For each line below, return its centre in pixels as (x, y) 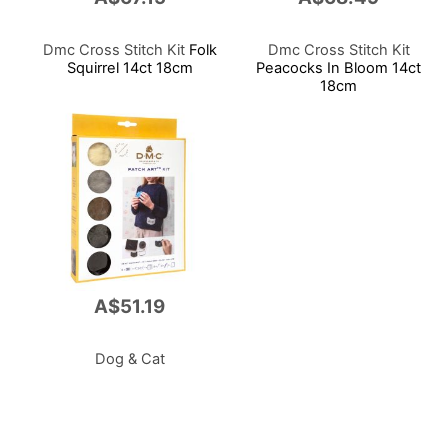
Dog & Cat (129, 358)
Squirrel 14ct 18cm (129, 67)
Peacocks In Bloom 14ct (339, 67)
